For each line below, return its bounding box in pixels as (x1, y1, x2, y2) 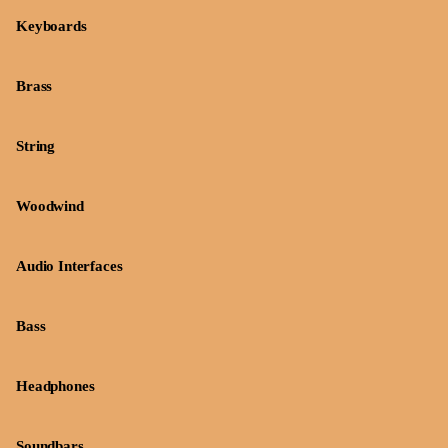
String (16, 138, 56, 154)
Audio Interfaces (16, 258, 123, 274)
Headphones (16, 378, 95, 394)
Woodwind (16, 198, 84, 214)
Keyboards (16, 18, 87, 34)
